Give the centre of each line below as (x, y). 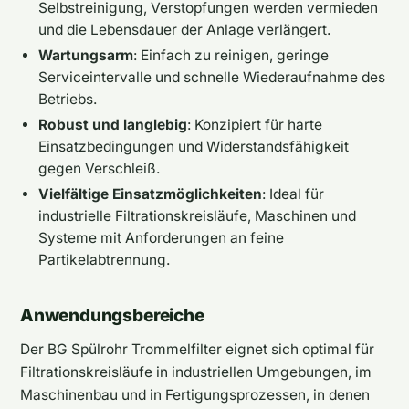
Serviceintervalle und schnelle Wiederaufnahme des (212, 77)
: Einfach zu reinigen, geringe (231, 55)
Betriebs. (68, 99)
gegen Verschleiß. (99, 168)
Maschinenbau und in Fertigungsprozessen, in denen (195, 394)
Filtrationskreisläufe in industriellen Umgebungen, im (196, 372)
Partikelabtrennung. (104, 259)
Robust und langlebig (113, 124)
